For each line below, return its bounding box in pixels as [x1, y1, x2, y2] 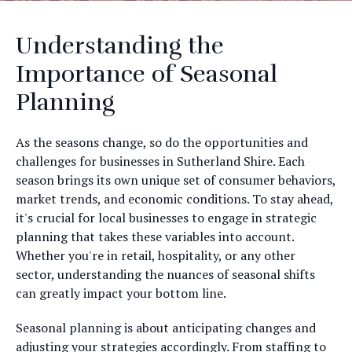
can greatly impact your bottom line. [16, 284, 226, 302]
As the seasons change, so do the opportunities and [16, 134, 308, 151]
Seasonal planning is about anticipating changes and [16, 319, 316, 336]
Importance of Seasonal [16, 60, 277, 89]
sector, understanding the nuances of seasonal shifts [16, 266, 315, 283]
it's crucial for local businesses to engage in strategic [16, 209, 317, 226]
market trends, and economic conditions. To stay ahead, [16, 190, 333, 207]
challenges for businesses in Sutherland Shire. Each [16, 152, 305, 170]
